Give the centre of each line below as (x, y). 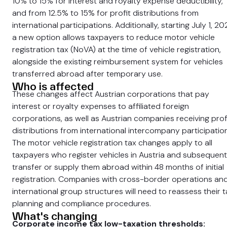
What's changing (55, 216)
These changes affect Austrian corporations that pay (111, 94)
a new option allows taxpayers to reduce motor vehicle (113, 37)
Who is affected (53, 86)
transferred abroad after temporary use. (87, 74)
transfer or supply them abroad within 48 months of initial (118, 167)
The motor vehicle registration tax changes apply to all (112, 143)
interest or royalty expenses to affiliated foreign (101, 106)
